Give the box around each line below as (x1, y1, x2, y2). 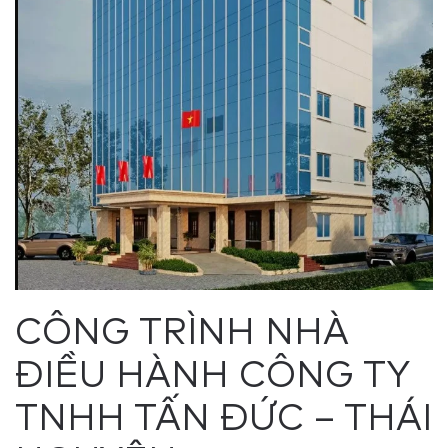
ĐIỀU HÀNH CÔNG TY (15, 347, 409, 400)
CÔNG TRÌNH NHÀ (15, 304, 348, 357)
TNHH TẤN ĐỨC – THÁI (15, 390, 432, 443)
